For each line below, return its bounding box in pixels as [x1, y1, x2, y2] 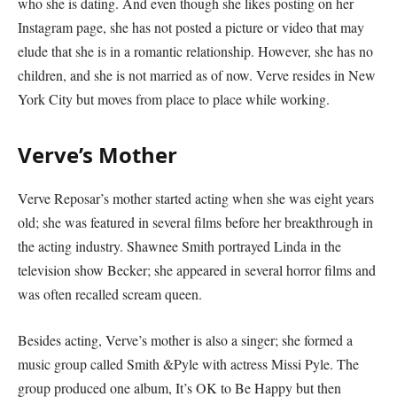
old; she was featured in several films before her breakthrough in [18, 213, 373, 232]
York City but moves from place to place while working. [18, 89, 330, 108]
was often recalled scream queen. [18, 284, 202, 304]
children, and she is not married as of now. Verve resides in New [18, 65, 376, 84]
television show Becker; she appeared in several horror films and [18, 261, 376, 280]
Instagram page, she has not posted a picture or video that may [18, 17, 364, 36]
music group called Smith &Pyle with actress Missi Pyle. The [18, 354, 359, 373]
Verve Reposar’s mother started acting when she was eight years [18, 189, 374, 208]
